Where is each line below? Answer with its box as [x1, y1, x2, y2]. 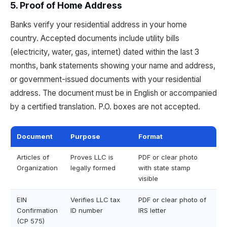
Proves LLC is [70, 153, 113, 161]
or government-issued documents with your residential [10, 74, 201, 84]
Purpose [70, 132, 100, 140]
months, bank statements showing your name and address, [10, 61, 215, 70]
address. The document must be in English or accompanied [10, 88, 217, 98]
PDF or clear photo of [138, 196, 206, 204]
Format [138, 132, 163, 140]
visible [138, 174, 158, 182]
